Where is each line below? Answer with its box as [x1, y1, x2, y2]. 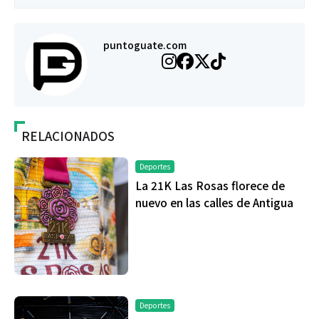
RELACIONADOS [21, 127, 115, 145]
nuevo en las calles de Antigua [135, 194, 293, 211]
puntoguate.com [103, 37, 187, 52]
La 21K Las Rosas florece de [135, 177, 285, 194]
